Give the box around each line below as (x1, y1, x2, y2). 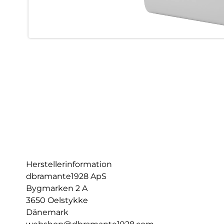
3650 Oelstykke (26, 195, 88, 205)
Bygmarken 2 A (26, 183, 87, 193)
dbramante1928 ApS (26, 171, 106, 181)
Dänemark (26, 207, 68, 217)
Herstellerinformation (26, 159, 112, 169)
